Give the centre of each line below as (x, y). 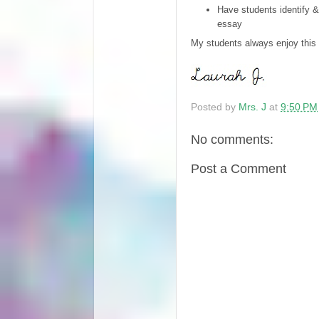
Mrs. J (254, 108)
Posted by (215, 108)
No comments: (232, 139)
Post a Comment (239, 169)
